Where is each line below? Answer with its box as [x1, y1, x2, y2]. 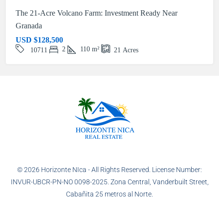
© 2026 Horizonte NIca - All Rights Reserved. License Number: [17, 166, 202, 174]
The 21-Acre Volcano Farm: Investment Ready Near [16, 9, 177, 18]
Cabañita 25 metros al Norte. [66, 190, 153, 198]
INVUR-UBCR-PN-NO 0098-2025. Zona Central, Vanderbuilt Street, [10, 178, 209, 186]
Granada [16, 22, 42, 30]
